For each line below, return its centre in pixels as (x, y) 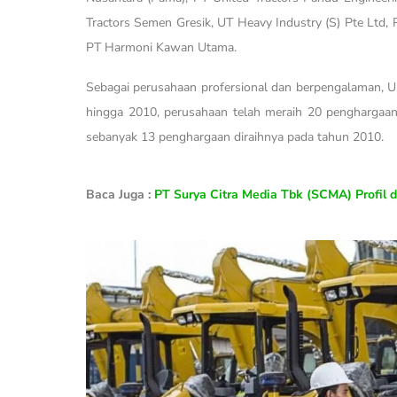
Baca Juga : (120, 195)
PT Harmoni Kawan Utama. (161, 47)
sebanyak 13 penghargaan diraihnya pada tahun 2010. (235, 137)
